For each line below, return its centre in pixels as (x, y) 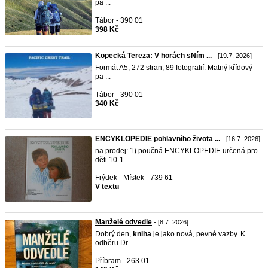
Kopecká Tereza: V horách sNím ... (153, 56)
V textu (107, 187)
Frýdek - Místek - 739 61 (134, 178)
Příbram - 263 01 (122, 261)
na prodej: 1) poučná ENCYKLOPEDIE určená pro (176, 151)
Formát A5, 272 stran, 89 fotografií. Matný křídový (174, 68)
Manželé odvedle (124, 222)
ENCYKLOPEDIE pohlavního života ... (158, 139)
